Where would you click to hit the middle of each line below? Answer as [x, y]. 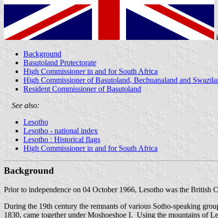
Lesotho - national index [61, 130]
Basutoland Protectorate [60, 62]
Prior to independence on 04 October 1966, [71, 189]
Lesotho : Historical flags [62, 139]
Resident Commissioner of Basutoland [82, 89]
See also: [22, 105]
